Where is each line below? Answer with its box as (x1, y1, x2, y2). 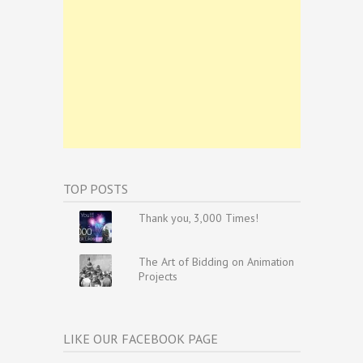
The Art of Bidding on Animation (138, 254, 294, 270)
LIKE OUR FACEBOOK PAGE (63, 331, 218, 348)
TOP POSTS (63, 181, 128, 198)
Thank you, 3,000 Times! (138, 211, 258, 226)
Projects (138, 269, 177, 284)
